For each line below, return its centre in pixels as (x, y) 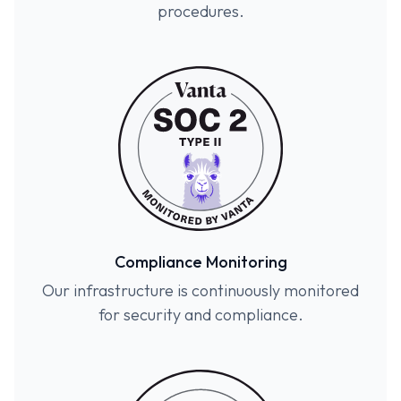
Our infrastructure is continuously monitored (200, 290)
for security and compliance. (200, 315)
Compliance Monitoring (200, 262)
